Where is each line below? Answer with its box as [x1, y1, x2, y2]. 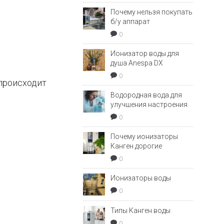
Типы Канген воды [110, 206, 170, 214]
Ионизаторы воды [110, 174, 171, 182]
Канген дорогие [110, 142, 162, 150]
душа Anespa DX [110, 59, 163, 67]
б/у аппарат [110, 17, 150, 25]
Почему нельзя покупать [110, 8, 192, 16]
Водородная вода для [110, 91, 182, 99]
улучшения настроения [110, 100, 187, 108]
